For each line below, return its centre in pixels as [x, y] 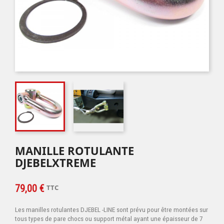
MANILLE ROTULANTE [74, 150]
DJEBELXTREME [55, 162]
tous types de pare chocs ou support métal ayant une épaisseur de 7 [109, 219]
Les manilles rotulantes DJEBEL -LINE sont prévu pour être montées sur [111, 210]
